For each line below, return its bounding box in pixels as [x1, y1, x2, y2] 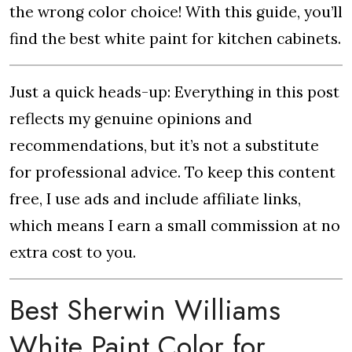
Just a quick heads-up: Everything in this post [9, 82, 339, 101]
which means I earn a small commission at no [9, 216, 340, 235]
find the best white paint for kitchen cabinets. [9, 29, 341, 48]
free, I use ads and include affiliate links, [9, 189, 301, 208]
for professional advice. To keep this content [9, 163, 335, 181]
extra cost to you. [9, 243, 136, 262]
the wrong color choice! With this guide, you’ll [9, 2, 343, 21]
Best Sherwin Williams [9, 289, 280, 331]
